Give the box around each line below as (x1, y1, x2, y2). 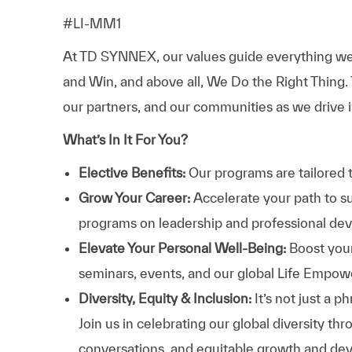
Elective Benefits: (79, 164, 185, 180)
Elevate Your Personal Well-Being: (79, 240, 286, 255)
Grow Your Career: (79, 189, 193, 205)
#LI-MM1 (63, 15, 121, 31)
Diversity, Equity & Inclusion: (79, 290, 255, 306)
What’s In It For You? (63, 131, 188, 147)
